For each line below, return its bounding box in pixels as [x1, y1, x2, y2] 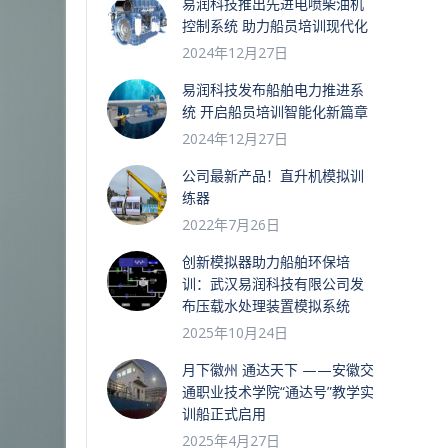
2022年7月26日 [182, 215, 280, 234]
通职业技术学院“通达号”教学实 [182, 382, 374, 401]
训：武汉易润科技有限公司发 [182, 274, 364, 293]
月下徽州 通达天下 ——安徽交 [182, 360, 374, 379]
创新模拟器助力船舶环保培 [182, 252, 350, 271]
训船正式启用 [182, 404, 266, 423]
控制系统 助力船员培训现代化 [182, 16, 368, 35]
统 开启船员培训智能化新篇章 [182, 102, 368, 121]
